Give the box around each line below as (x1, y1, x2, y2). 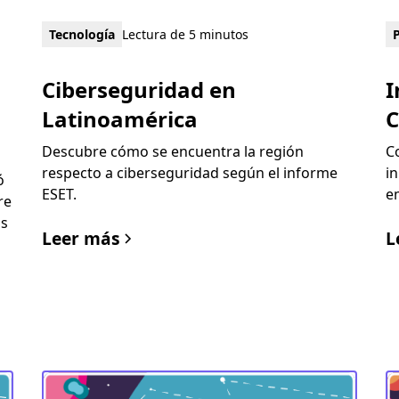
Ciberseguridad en (41, 75, 236, 105)
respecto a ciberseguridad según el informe (41, 163, 338, 183)
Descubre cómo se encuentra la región (41, 142, 304, 162)
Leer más (41, 226, 120, 251)
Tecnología (48, 26, 115, 44)
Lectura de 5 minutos (121, 26, 248, 44)
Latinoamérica (41, 104, 198, 134)
